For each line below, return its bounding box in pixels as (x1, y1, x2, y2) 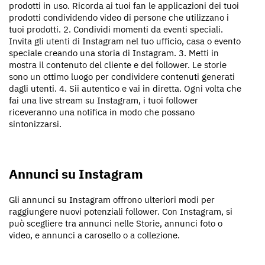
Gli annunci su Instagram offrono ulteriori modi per (9, 194, 215, 205)
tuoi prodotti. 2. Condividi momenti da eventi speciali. (9, 24, 223, 35)
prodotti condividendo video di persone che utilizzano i (9, 12, 229, 23)
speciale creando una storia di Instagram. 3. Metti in (9, 47, 219, 59)
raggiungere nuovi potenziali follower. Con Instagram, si (9, 206, 232, 217)
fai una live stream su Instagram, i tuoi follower (9, 95, 198, 106)
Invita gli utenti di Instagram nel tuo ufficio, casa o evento (9, 35, 241, 47)
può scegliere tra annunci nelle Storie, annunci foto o (9, 218, 222, 229)
